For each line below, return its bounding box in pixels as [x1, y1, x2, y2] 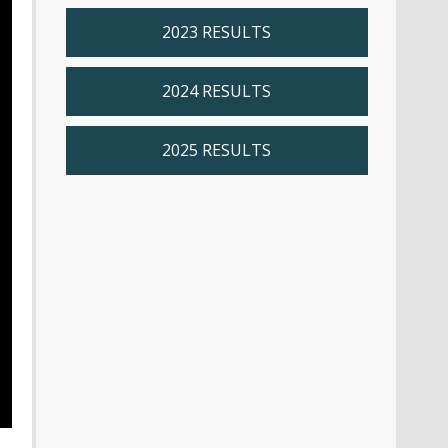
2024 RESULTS [162, 80, 271, 103]
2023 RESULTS [162, 21, 271, 44]
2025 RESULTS [162, 139, 271, 162]
